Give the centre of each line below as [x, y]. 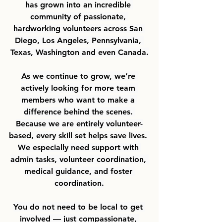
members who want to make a [79, 100]
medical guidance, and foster [79, 171]
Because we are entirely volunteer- [79, 123]
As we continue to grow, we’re [79, 76]
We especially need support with [79, 147]
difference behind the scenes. [79, 111]
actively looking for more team [79, 88]
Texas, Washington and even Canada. [79, 52]
